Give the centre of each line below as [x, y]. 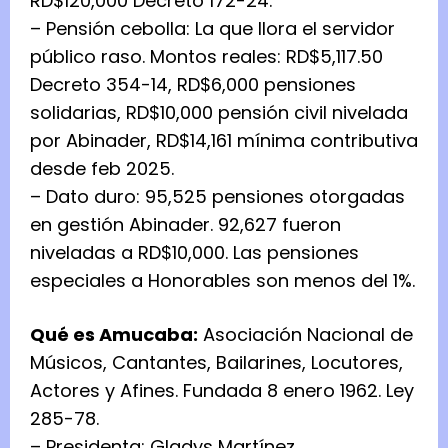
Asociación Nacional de [305, 334]
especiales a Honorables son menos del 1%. [222, 280]
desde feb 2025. [102, 168]
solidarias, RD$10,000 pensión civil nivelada [219, 112]
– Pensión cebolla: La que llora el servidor [212, 28]
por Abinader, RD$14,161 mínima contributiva [224, 140]
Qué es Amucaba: [114, 334]
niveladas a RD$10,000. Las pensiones [194, 252]
